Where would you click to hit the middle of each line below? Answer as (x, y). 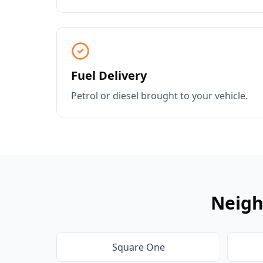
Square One (138, 247)
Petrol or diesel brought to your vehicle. (159, 96)
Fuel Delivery (109, 75)
